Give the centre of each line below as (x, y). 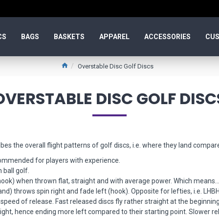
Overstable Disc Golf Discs (115, 66)
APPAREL (114, 36)
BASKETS (69, 36)
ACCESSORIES (167, 36)
